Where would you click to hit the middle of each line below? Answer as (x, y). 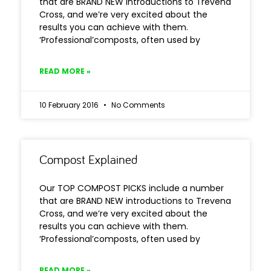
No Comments (137, 105)
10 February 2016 (70, 105)
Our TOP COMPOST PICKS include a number (132, 188)
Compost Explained (89, 159)
